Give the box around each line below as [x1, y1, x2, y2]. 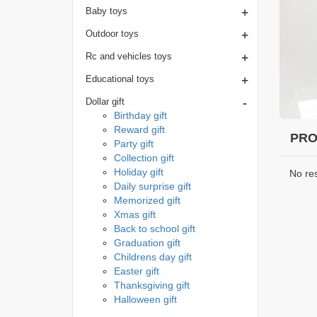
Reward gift [114, 124, 165, 135]
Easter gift [114, 265, 159, 277]
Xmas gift [114, 209, 156, 220]
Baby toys [86, 6, 127, 16]
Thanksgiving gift [114, 279, 190, 291]
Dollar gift [86, 96, 125, 107]
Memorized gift [114, 195, 180, 206]
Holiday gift [114, 166, 163, 178]
